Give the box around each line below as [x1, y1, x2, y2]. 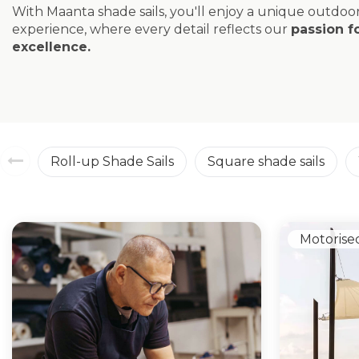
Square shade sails [208, 153, 325, 169]
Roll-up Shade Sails [50, 153, 174, 169]
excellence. [12, 39, 91, 54]
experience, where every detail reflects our [12, 22, 291, 37]
